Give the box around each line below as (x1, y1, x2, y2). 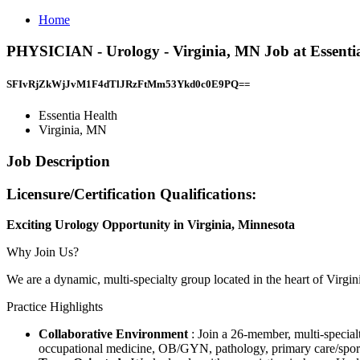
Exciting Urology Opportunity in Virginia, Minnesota (6, 218, 295, 232)
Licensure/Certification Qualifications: (6, 185, 256, 202)
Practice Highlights (6, 300, 103, 314)
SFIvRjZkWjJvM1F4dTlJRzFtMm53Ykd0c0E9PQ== (6, 77, 250, 90)
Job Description (6, 152, 110, 170)
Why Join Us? (6, 245, 79, 260)
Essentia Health (39, 108, 117, 123)
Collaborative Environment (39, 327, 191, 342)
